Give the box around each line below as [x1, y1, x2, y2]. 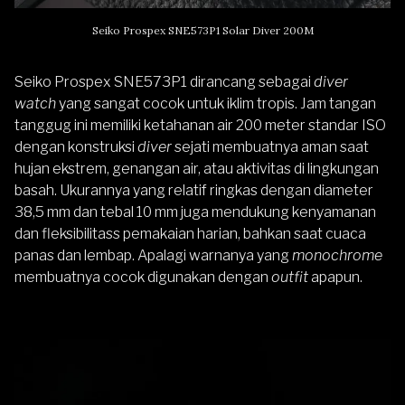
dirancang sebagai [187, 72, 314, 90]
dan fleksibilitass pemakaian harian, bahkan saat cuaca [14, 224, 366, 242]
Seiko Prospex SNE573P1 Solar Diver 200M [91, 23, 314, 37]
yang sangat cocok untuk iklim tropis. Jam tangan [56, 94, 376, 112]
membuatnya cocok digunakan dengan [14, 268, 271, 286]
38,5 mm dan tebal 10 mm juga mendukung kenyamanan [14, 202, 376, 221]
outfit [271, 268, 308, 286]
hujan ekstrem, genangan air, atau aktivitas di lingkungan [14, 159, 379, 177]
